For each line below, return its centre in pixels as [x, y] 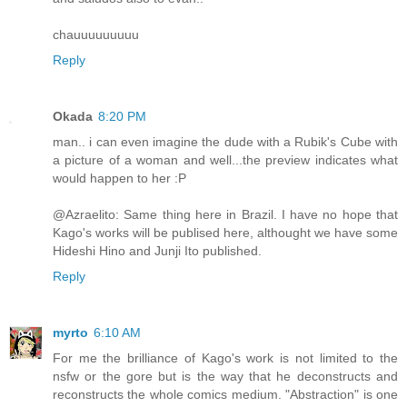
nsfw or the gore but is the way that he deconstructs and [225, 377]
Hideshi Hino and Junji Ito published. [157, 251]
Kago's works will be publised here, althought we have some [225, 233]
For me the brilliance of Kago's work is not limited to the [225, 358]
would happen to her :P [119, 179]
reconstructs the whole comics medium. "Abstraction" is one [225, 395]
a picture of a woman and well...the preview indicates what [225, 160]
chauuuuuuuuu [96, 35]
